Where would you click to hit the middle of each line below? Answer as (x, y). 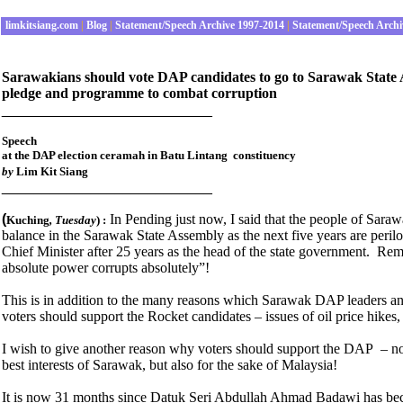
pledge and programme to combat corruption (139, 93)
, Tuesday (73, 220)
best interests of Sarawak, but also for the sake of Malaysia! (170, 365)
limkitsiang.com (40, 25)
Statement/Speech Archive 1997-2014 (198, 25)
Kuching (28, 220)
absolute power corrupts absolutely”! (106, 268)
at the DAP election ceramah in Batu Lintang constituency (149, 155)
